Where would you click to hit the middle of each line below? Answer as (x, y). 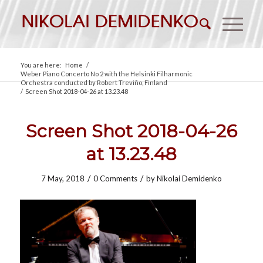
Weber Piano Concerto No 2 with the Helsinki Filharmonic (106, 74)
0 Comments (115, 178)
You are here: (41, 65)
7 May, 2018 (63, 178)
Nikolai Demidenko (189, 178)
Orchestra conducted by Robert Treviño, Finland (94, 82)
